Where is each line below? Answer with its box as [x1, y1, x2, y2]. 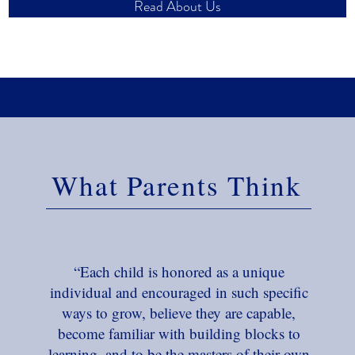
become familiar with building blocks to [57, 323, 300, 343]
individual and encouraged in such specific [49, 282, 308, 302]
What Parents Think [52, 166, 302, 204]
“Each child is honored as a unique [73, 261, 284, 281]
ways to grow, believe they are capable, [62, 303, 296, 323]
